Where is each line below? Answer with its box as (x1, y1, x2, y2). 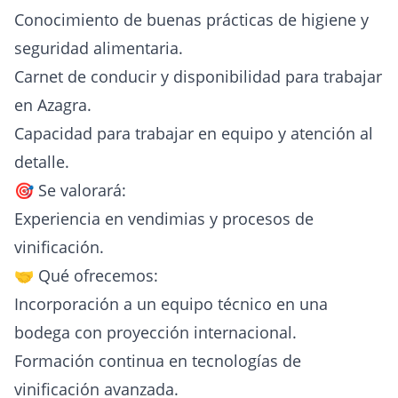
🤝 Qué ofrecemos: (14, 265, 158, 287)
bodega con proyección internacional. (14, 322, 297, 344)
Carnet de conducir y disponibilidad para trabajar (14, 66, 382, 88)
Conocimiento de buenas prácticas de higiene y (14, 9, 369, 31)
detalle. (14, 151, 69, 173)
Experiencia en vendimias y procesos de (14, 208, 314, 230)
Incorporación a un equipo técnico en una (14, 293, 328, 315)
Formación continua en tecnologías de (14, 350, 301, 372)
